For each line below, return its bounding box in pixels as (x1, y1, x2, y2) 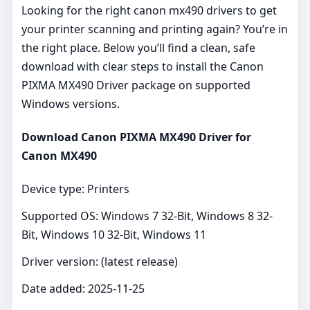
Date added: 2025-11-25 (21, 281, 145, 297)
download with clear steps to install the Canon (21, 58, 264, 74)
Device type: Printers (21, 181, 129, 197)
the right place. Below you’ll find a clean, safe (21, 39, 255, 55)
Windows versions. (21, 95, 120, 111)
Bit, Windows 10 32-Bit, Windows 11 (21, 227, 206, 243)
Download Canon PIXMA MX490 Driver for (21, 129, 251, 145)
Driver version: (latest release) (21, 254, 178, 270)
